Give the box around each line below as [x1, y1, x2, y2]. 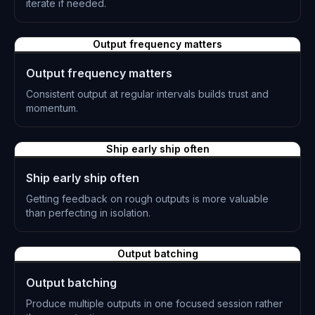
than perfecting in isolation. [26, 207, 150, 219]
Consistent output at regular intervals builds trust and [26, 88, 269, 100]
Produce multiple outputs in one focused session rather [26, 297, 283, 309]
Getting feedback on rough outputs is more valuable [26, 193, 269, 205]
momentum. [26, 102, 78, 114]
